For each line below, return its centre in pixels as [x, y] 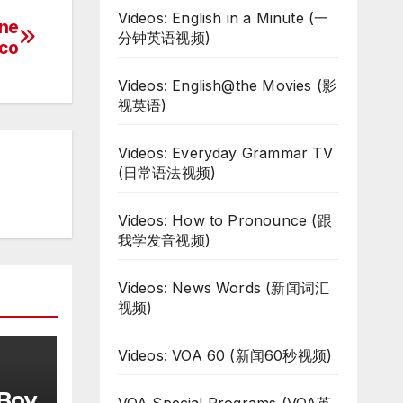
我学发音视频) [164, 240]
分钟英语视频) [164, 38]
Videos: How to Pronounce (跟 [224, 220]
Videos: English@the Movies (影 [227, 85]
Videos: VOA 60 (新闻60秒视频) [225, 355]
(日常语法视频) [167, 173]
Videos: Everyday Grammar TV [225, 153]
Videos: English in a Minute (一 [223, 18]
